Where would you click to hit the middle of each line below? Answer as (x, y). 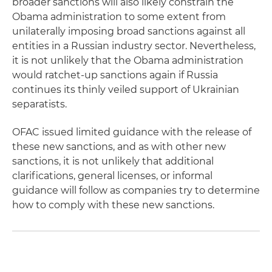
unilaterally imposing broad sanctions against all (129, 31)
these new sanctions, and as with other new (119, 147)
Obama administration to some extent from (119, 17)
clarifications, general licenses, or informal (112, 176)
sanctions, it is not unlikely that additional (113, 161)
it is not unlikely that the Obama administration (128, 60)
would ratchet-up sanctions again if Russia (115, 75)
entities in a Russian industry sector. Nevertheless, (134, 46)
